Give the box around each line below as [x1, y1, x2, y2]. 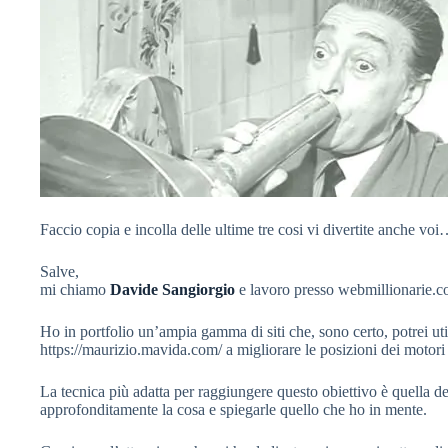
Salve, [40, 263, 79, 280]
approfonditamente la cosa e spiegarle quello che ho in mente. [40, 401, 427, 418]
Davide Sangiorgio [110, 281, 235, 298]
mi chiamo [40, 281, 110, 298]
